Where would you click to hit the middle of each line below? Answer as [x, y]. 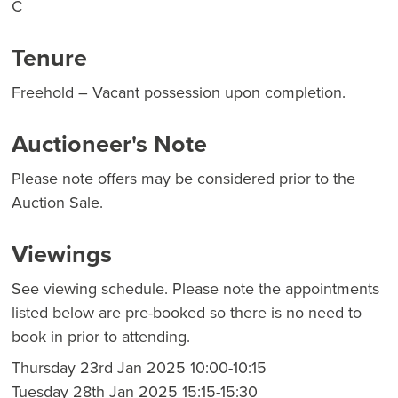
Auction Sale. [57, 203]
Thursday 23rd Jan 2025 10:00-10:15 [139, 368]
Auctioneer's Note [109, 144]
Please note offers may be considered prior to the [183, 179]
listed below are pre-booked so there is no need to [187, 313]
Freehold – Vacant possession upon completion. [179, 92]
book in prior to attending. [101, 337]
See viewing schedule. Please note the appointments [195, 289]
